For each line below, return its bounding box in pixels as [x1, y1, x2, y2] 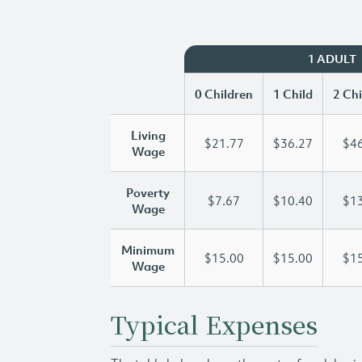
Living [130, 127, 166, 143]
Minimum [121, 242, 175, 258]
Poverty [126, 184, 170, 200]
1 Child [273, 86, 313, 102]
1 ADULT [307, 52, 356, 66]
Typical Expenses [111, 306, 318, 342]
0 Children [195, 86, 253, 102]
